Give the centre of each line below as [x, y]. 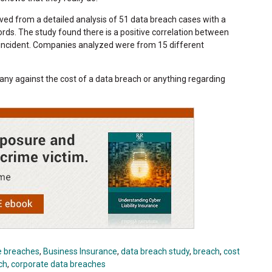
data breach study [155, 251]
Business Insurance [80, 251]
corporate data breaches [58, 264]
